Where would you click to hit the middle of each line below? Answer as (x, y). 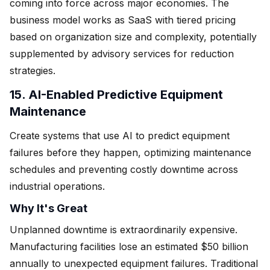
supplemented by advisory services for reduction (122, 53)
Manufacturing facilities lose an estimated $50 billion (129, 246)
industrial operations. (57, 186)
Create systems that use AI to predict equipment (120, 135)
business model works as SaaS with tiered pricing (123, 20)
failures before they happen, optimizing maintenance (130, 152)
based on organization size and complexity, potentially (133, 36)
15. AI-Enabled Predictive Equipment (116, 94)
